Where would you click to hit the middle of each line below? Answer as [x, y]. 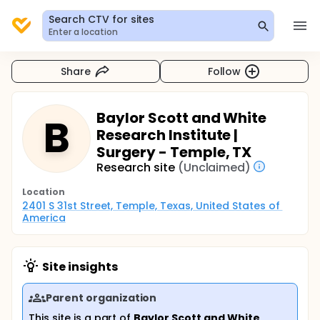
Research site [136, 167]
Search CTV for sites [102, 19]
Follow [224, 71]
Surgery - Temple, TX [174, 152]
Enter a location [83, 32]
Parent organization [101, 297]
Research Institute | [167, 135]
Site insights [80, 267]
